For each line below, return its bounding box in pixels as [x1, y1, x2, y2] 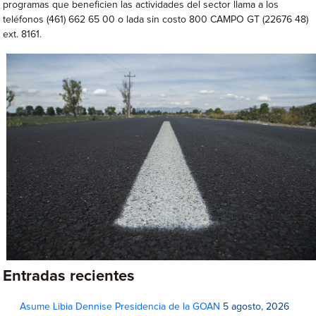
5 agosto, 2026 [223, 302, 290, 312]
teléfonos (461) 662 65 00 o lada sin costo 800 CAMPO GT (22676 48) [3, 15, 309, 25]
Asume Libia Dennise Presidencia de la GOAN [20, 302, 221, 312]
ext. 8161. [3, 30, 42, 39]
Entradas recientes [3, 269, 135, 285]
